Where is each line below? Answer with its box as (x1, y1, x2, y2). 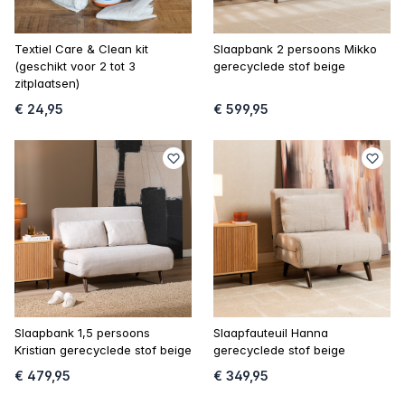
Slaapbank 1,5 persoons (14, 325, 150, 340)
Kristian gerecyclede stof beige (14, 342, 192, 357)
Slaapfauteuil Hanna (213, 325, 328, 340)
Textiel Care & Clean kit (14, 41, 148, 56)
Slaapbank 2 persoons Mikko (213, 41, 377, 56)
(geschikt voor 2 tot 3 (14, 58, 136, 73)
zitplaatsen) (14, 75, 80, 90)
